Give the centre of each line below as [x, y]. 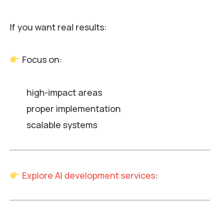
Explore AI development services [88, 175]
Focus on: [41, 60]
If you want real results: [58, 27]
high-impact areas [64, 93]
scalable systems [62, 125]
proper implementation [73, 109]
